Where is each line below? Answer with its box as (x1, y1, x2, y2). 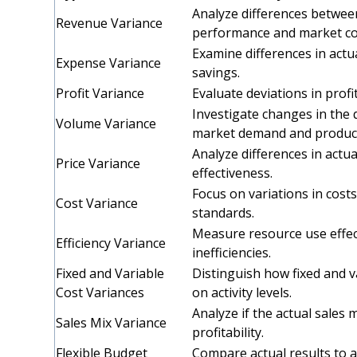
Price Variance (56, 155, 144, 172)
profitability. (192, 324, 268, 341)
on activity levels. (192, 284, 296, 301)
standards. (192, 204, 258, 222)
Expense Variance (56, 54, 165, 72)
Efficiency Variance (56, 234, 170, 252)
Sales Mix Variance (56, 314, 171, 331)
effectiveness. (192, 164, 277, 182)
